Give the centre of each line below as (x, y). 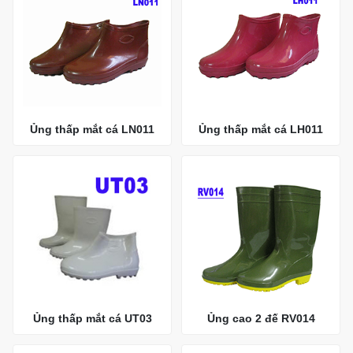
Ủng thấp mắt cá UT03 (92, 319)
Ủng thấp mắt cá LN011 (92, 129)
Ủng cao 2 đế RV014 (261, 319)
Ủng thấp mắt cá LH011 (261, 129)
